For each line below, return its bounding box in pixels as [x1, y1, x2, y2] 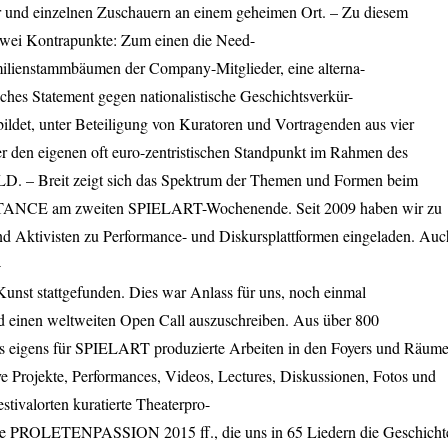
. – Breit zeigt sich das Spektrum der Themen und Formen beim [18, 169, 418, 190]
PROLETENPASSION [10, 421, 160, 442]
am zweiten [48, 197, 128, 218]
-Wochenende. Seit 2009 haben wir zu [202, 197, 442, 218]
